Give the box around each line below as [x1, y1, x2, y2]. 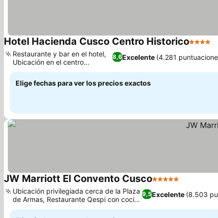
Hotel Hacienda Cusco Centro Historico [4, 36, 189, 47]
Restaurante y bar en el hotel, [13, 50, 106, 58]
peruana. [13, 203, 41, 212]
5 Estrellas [152, 179, 190, 189]
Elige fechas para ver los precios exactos [16, 79, 151, 87]
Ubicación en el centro [13, 58, 84, 66]
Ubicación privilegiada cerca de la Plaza [13, 187, 140, 195]
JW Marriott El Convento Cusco [4, 173, 152, 184]
